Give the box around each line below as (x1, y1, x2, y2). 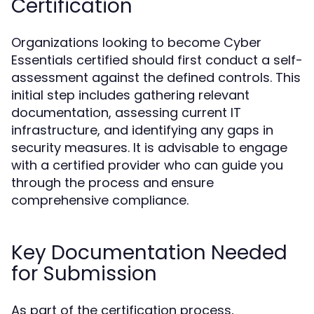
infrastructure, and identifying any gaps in (11, 121, 273, 139)
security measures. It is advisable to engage (11, 139, 287, 156)
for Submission (11, 260, 157, 287)
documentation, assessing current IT (11, 104, 241, 121)
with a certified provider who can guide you (11, 156, 283, 174)
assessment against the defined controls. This (11, 69, 301, 86)
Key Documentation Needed (11, 239, 287, 266)
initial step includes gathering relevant (11, 86, 250, 104)
